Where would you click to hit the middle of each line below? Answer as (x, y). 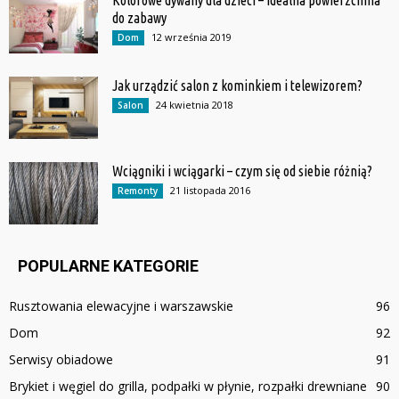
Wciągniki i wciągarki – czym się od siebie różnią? (242, 171)
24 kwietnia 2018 (195, 104)
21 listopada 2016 (210, 190)
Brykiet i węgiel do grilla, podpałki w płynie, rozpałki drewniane (188, 386)
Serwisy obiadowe (61, 359)
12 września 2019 (191, 37)
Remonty (138, 190)
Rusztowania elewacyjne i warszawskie (121, 305)
